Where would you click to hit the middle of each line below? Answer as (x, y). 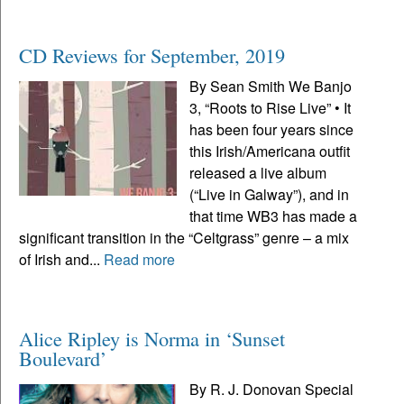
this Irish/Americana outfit (270, 151)
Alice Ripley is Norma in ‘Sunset (152, 338)
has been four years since (272, 129)
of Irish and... (61, 259)
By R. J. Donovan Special (272, 389)
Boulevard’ (63, 358)
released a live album (258, 172)
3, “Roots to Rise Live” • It (271, 107)
